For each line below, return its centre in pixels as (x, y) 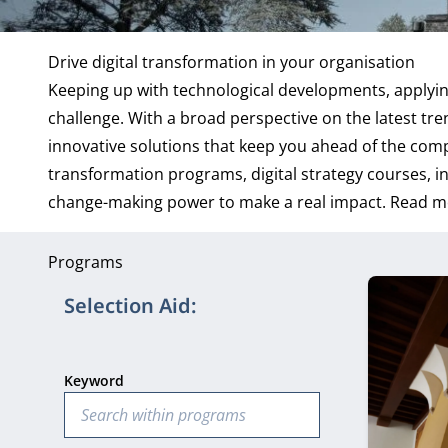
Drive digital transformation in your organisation (231, 62)
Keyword (94, 380)
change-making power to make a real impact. (219, 202)
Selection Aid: (130, 305)
